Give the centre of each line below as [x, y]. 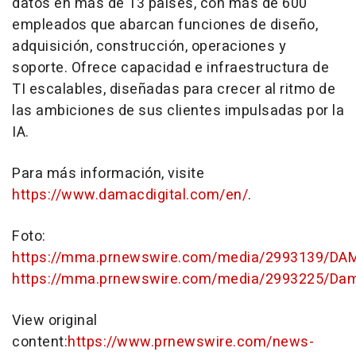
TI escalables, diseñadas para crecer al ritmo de [174, 89]
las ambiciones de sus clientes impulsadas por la [178, 111]
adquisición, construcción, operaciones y [149, 46]
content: [40, 342]
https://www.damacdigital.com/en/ [130, 195]
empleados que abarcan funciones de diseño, [165, 25]
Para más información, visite [108, 174]
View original [55, 321]
